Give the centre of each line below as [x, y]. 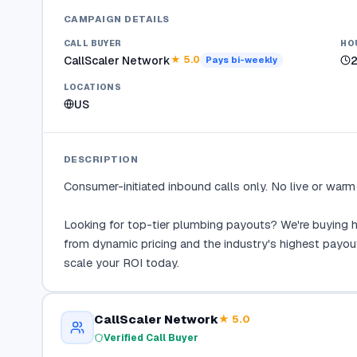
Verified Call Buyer [151, 337]
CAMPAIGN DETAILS [116, 18]
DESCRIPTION [100, 159]
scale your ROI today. [121, 262]
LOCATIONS [92, 86]
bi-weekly [254, 60]
